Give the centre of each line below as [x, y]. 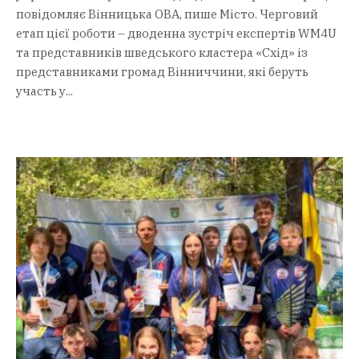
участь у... [44, 91]
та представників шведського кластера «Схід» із [162, 52]
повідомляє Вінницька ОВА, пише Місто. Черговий [167, 14]
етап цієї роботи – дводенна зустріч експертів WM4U [176, 33]
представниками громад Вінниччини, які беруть [162, 71]
